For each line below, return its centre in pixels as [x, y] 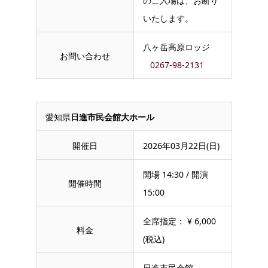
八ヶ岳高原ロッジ [176, 47]
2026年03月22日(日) [181, 145]
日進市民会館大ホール [112, 117]
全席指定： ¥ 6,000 [179, 221]
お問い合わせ [85, 56]
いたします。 [168, 18]
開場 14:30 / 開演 [176, 174]
